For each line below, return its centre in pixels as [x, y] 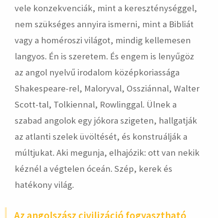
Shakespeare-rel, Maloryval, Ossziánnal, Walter [107, 88]
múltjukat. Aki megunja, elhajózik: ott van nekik [107, 153]
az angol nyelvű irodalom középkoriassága [97, 72]
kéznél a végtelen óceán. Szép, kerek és [93, 169]
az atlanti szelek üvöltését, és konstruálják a [101, 136]
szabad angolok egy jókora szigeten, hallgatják [106, 120]
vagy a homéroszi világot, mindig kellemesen [103, 40]
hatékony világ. [45, 185]
